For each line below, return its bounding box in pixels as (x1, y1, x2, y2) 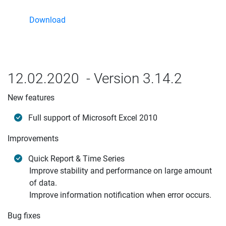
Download (29, 15, 66, 25)
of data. (29, 178, 57, 188)
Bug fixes (8, 211, 40, 220)
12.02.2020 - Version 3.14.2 (8, 70, 182, 87)
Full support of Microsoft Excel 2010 (28, 113, 157, 123)
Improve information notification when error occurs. (29, 190, 211, 200)
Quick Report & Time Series (28, 154, 125, 163)
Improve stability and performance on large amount (29, 166, 212, 176)
